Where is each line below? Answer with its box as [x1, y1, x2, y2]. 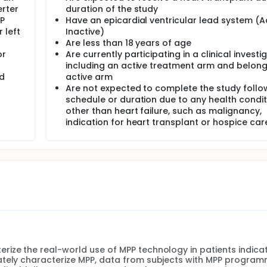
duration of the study [66, 3, 159, 15]
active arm [66, 71, 113, 83]
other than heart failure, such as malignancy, [66, 105, 262, 117]
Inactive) [66, 26, 104, 38]
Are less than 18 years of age [66, 37, 192, 49]
